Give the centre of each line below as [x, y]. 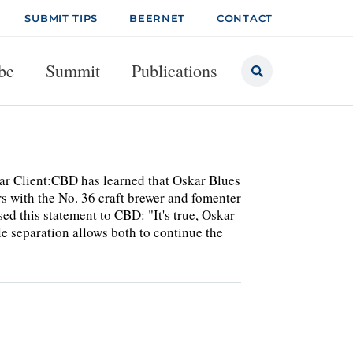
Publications [175, 71]
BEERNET [158, 18]
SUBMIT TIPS [61, 18]
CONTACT [245, 18]
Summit [73, 71]
